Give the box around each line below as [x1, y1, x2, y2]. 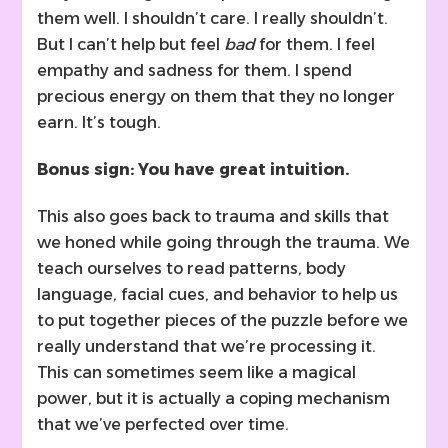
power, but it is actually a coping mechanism [37, 389, 391, 409]
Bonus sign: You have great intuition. [37, 160, 350, 180]
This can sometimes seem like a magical [37, 363, 357, 383]
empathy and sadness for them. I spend [37, 61, 353, 81]
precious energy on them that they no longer [37, 87, 396, 107]
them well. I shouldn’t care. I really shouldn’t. [37, 9, 389, 29]
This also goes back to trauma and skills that [37, 207, 390, 227]
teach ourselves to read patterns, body [37, 259, 347, 279]
